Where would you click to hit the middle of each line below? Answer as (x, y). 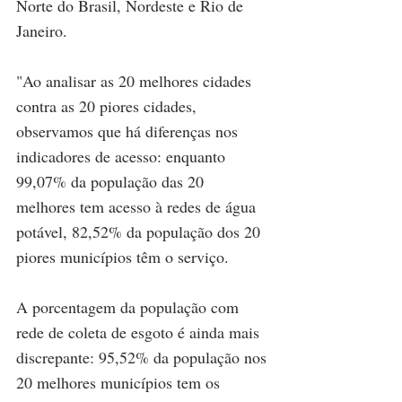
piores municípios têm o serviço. (125, 256)
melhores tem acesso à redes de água (138, 206)
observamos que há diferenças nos (129, 131)
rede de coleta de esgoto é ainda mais (140, 332)
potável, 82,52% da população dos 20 (140, 231)
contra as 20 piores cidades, (109, 105)
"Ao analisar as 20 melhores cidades (136, 80)
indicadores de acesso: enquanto (123, 156)
